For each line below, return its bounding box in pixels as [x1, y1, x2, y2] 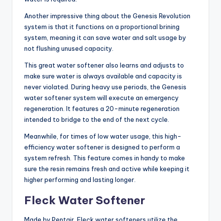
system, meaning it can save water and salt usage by [24, 34, 186, 42]
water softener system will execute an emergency [24, 94, 179, 102]
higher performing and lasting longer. [24, 176, 136, 184]
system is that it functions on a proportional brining [24, 23, 180, 31]
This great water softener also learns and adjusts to [24, 61, 184, 70]
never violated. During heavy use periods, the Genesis [24, 83, 186, 91]
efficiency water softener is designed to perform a [24, 143, 180, 151]
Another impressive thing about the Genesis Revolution [24, 12, 190, 20]
